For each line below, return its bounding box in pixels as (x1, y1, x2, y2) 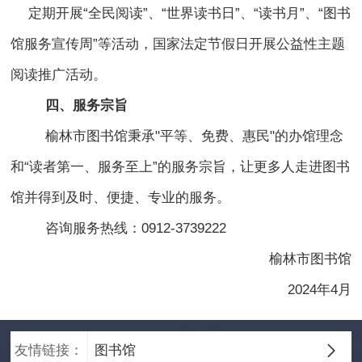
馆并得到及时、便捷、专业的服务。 (11, 190, 231, 206)
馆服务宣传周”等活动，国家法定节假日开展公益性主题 (11, 36, 346, 53)
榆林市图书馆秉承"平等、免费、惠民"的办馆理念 (45, 128, 344, 145)
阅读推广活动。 (11, 67, 107, 83)
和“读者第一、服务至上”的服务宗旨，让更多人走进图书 (11, 159, 351, 175)
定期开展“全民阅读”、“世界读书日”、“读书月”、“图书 (27, 6, 351, 22)
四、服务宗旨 (45, 98, 128, 114)
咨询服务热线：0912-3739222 (45, 221, 227, 237)
